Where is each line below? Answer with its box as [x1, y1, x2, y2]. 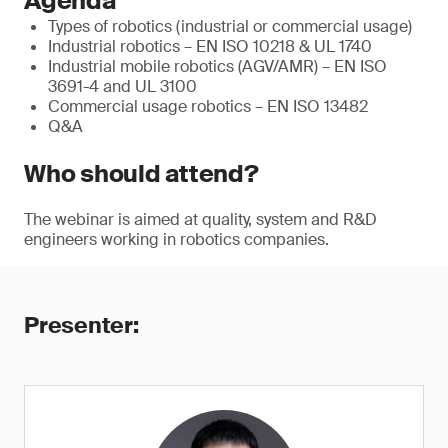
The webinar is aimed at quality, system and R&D [24, 209, 377, 230]
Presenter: [24, 311, 139, 340]
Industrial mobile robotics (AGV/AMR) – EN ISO [48, 56, 387, 77]
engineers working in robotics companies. [24, 229, 329, 250]
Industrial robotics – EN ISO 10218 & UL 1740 [48, 36, 372, 57]
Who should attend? [24, 158, 259, 189]
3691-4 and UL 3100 [48, 76, 197, 97]
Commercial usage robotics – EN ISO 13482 [48, 96, 368, 117]
